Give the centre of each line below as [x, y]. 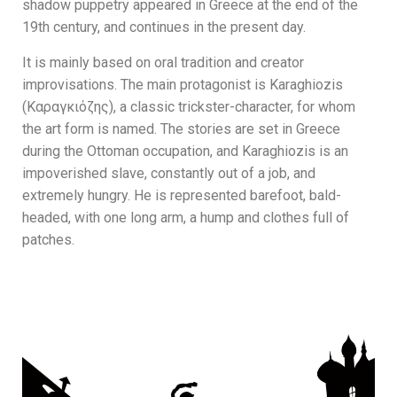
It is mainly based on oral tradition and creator [163, 62]
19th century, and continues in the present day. [164, 27]
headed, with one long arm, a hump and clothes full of [186, 217]
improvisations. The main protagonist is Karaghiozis [183, 84]
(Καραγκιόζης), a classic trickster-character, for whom [189, 106]
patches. [48, 239]
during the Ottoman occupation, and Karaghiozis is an [185, 151]
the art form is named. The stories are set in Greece [181, 128]
